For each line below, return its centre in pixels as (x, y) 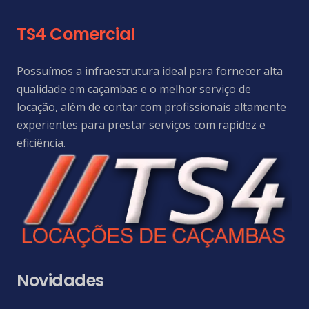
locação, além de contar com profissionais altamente (151, 107)
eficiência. (41, 143)
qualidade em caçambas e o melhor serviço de (134, 89)
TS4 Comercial (76, 34)
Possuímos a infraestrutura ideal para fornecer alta (150, 71)
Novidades (60, 280)
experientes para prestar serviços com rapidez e (141, 125)
